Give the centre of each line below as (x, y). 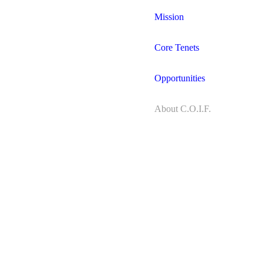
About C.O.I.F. (183, 108)
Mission (169, 16)
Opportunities (180, 78)
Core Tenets (177, 47)
